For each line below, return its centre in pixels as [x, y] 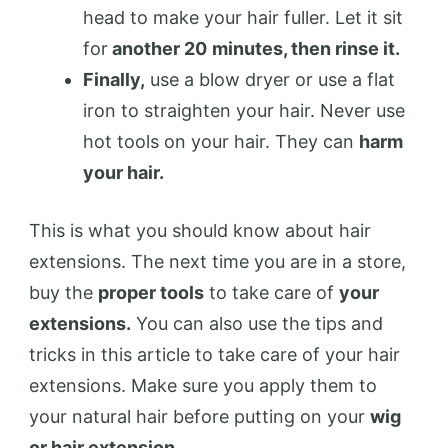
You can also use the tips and [257, 323]
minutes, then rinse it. [306, 48]
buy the [63, 292]
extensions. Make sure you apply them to [203, 385]
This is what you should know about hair [200, 230]
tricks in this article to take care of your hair [214, 354]
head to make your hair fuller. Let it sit [243, 17]
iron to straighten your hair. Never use [244, 110]
